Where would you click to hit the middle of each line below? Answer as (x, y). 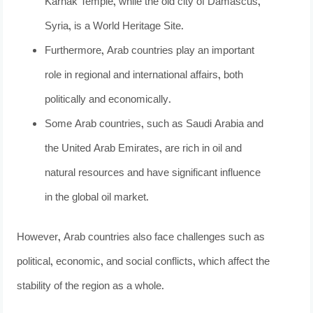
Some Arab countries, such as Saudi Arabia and (154, 124)
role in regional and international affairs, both (144, 75)
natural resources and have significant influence (153, 173)
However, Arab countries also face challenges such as (141, 238)
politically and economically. (108, 100)
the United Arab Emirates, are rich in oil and (144, 149)
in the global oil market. (97, 198)
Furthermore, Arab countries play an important (150, 51)
